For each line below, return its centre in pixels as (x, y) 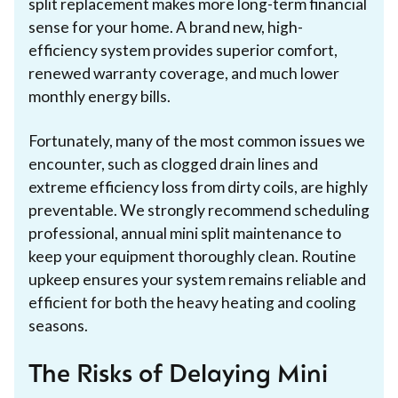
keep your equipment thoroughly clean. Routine (192, 256)
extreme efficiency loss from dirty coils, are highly (198, 187)
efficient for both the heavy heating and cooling (192, 302)
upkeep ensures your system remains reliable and (197, 279)
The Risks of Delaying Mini (178, 375)
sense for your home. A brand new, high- (166, 27)
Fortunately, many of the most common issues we (197, 140)
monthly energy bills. (99, 96)
